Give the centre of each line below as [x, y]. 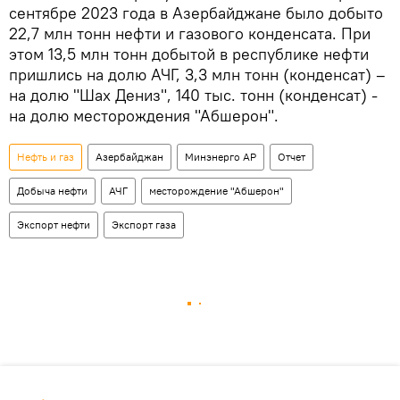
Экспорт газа [144, 225]
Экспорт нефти [54, 225]
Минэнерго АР [221, 157]
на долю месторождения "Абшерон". [144, 116]
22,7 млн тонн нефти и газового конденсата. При [190, 34]
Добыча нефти [52, 191]
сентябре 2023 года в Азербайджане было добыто [196, 13]
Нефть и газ [46, 157]
